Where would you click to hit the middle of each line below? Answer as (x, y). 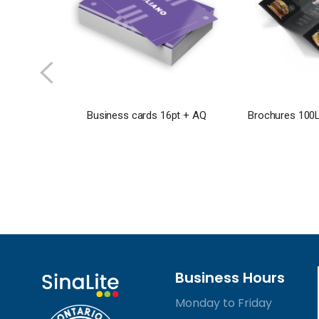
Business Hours (230, 278)
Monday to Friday (223, 303)
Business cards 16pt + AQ (147, 115)
